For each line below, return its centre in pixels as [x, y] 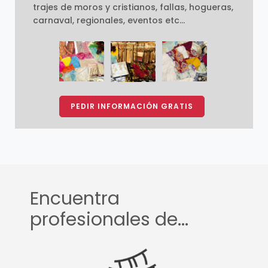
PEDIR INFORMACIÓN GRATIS [132, 106]
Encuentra [74, 198]
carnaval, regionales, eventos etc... [109, 20]
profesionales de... [109, 219]
